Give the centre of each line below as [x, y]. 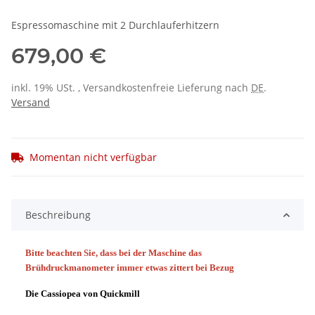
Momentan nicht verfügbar [93, 157]
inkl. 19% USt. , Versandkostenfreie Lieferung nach [131, 88]
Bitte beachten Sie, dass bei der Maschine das [114, 253]
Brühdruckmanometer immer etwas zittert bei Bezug [130, 268]
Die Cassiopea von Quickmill [83, 294]
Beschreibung [58, 215]
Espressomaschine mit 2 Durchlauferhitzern [115, 25]
